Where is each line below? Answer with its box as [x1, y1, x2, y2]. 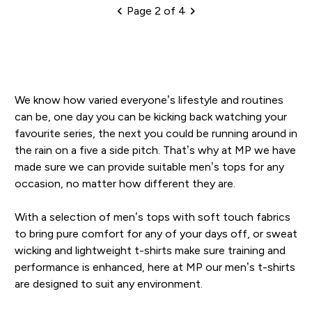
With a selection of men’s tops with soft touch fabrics [14, 210, 290, 223]
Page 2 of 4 [126, 4, 186, 17]
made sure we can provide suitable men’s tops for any [14, 160, 284, 173]
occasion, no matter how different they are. [14, 177, 235, 189]
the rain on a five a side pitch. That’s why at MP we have [14, 143, 296, 156]
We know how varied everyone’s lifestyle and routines [14, 93, 283, 106]
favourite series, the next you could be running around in [14, 127, 297, 139]
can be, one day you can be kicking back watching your [14, 110, 287, 123]
